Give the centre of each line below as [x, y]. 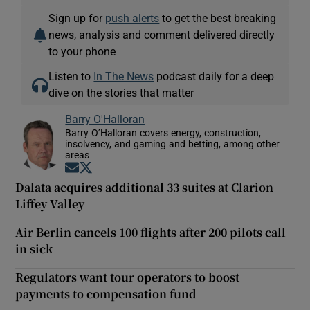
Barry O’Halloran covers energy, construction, [163, 133]
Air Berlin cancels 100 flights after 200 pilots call [151, 232]
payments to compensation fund [106, 294]
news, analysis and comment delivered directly [162, 35]
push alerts [133, 18]
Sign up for [77, 18]
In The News [124, 76]
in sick [34, 249]
